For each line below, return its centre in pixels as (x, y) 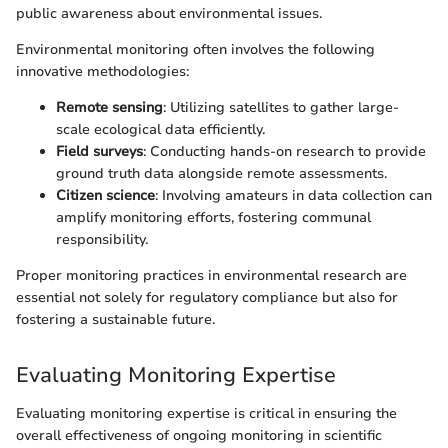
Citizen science (105, 195)
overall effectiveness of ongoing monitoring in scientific (199, 435)
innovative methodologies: (102, 71)
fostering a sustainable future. (115, 319)
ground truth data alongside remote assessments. (221, 173)
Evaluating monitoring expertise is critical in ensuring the (206, 413)
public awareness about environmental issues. (169, 13)
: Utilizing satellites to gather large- (281, 107)
